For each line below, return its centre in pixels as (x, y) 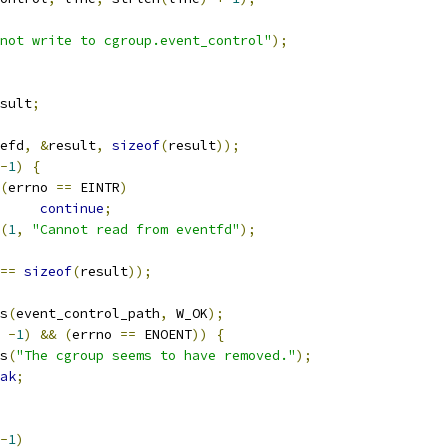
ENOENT (164, 334)
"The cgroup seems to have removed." (156, 355)
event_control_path (88, 313)
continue (72, 208)
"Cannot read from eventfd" (136, 229)
